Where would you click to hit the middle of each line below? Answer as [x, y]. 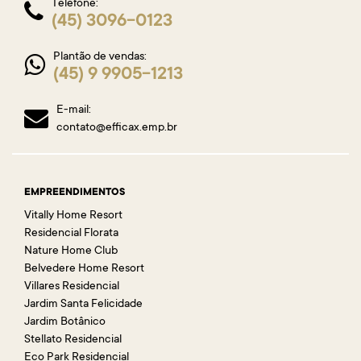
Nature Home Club [71, 252]
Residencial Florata [71, 234]
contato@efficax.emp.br [117, 129]
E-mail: [74, 111]
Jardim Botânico [65, 323]
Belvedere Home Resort [84, 270]
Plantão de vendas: [100, 58]
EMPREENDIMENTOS [75, 193]
